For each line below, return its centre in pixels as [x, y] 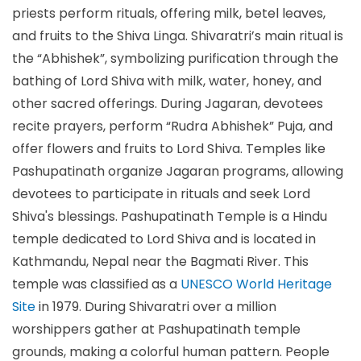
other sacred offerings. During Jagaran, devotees [168, 103]
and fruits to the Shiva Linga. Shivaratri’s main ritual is [178, 35]
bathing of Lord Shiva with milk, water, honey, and [167, 81]
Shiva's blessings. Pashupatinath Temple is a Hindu [170, 216]
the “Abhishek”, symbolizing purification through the [175, 58]
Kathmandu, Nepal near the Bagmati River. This [160, 261]
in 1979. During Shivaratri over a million [156, 306]
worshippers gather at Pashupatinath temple [156, 329]
